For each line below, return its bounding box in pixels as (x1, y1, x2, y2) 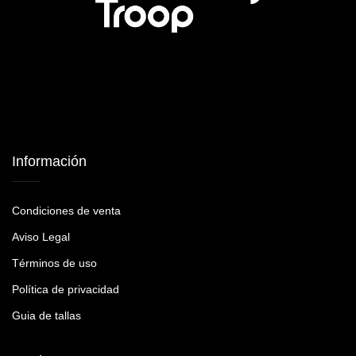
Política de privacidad (12, 283, 119, 296)
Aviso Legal (12, 230, 70, 244)
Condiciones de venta (12, 204, 121, 218)
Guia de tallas (12, 309, 81, 323)
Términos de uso (12, 257, 97, 270)
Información (12, 153, 87, 170)
